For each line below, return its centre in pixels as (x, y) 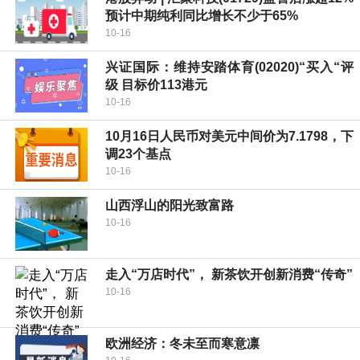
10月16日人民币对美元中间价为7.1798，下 (229, 137)
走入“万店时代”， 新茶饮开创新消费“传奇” (229, 275)
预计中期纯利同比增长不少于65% (202, 16)
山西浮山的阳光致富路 (170, 206)
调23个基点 (138, 154)
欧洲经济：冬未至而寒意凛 (182, 344)
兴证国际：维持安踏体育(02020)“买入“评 (229, 67)
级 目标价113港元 (156, 85)
